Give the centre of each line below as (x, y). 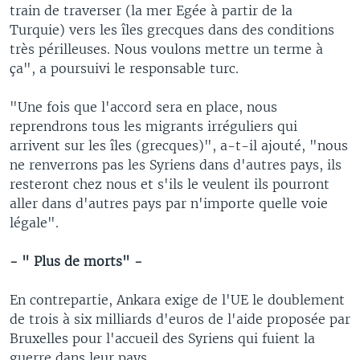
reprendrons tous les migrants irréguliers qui (153, 126)
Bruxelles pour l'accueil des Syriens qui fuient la (162, 338)
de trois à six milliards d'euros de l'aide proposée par (180, 319)
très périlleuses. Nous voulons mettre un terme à (166, 49)
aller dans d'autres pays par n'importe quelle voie (169, 203)
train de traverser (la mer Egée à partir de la (151, 10)
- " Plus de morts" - (76, 261)
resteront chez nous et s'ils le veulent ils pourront (170, 184)
